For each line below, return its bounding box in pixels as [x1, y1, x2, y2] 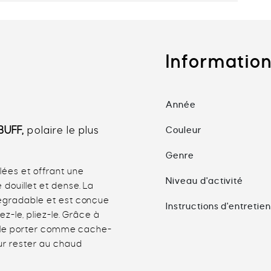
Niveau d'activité [166, 176, 244, 186]
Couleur [166, 125, 201, 135]
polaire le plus [27, 125, 99, 137]
